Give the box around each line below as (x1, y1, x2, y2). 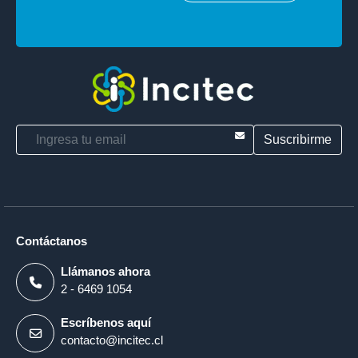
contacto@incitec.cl (61, 333, 163, 347)
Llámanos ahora (61, 265, 150, 278)
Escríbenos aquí (61, 316, 151, 329)
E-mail (253, 125, 287, 139)
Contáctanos (16, 234, 87, 248)
